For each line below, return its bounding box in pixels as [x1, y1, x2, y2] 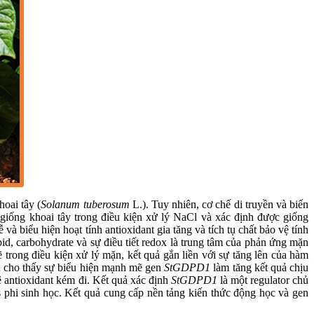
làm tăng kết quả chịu [210, 261, 309, 274]
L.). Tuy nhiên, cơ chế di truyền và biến [129, 198, 309, 211]
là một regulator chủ [217, 274, 309, 287]
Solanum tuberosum [41, 198, 130, 211]
